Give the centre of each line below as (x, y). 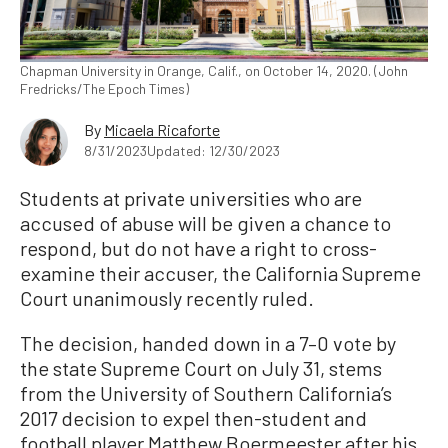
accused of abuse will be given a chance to (205, 223)
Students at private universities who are (191, 198)
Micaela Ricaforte (162, 129)
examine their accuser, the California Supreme (220, 273)
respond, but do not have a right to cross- (198, 248)
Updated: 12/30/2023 (213, 150)
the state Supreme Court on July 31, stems (201, 368)
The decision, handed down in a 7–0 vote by (208, 343)
